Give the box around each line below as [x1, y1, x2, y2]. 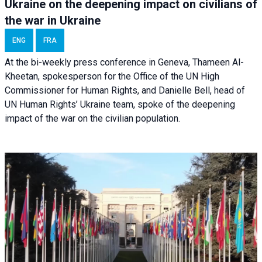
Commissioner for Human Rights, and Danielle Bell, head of [5, 84, 245, 96]
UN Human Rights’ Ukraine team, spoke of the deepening [5, 98, 235, 110]
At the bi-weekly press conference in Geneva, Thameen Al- [5, 56, 244, 68]
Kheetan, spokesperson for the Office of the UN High [5, 70, 219, 82]
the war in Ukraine [5, 13, 101, 27]
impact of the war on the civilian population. [5, 112, 180, 124]
